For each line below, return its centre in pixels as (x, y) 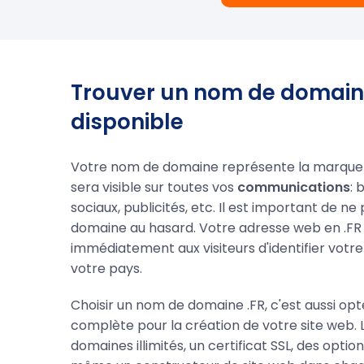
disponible (127, 121)
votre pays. (106, 268)
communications (294, 187)
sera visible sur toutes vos (154, 187)
